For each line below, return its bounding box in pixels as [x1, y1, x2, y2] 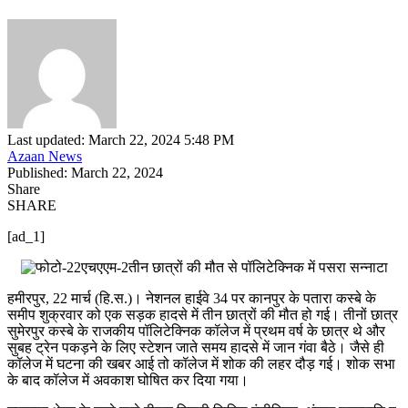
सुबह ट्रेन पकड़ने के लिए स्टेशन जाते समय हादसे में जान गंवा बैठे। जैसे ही [7, 340, 384, 356]
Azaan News [7, 148, 82, 165]
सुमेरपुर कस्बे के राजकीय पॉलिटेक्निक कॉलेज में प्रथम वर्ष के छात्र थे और [7, 323, 385, 340]
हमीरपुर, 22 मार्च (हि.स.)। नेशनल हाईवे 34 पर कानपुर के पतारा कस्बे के [7, 291, 376, 307]
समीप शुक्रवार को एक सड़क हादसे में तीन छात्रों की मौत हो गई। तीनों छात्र [7, 307, 398, 323]
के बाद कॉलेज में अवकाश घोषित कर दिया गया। [7, 372, 249, 389]
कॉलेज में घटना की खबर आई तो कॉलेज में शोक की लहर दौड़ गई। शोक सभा [7, 356, 395, 372]
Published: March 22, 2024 [7, 165, 163, 181]
